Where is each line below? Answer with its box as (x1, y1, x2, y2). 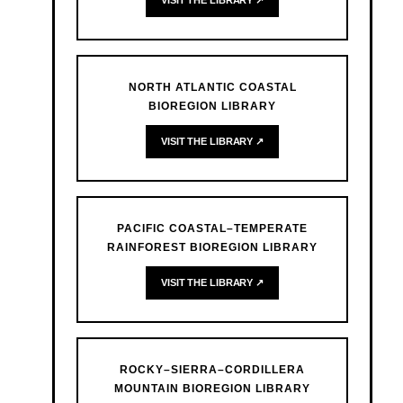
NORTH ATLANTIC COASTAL (128, 81, 297, 94)
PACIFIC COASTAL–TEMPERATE (117, 222, 308, 236)
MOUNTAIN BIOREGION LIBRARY (114, 382, 310, 396)
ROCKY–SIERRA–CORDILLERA (120, 363, 305, 377)
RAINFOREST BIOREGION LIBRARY (107, 241, 318, 255)
